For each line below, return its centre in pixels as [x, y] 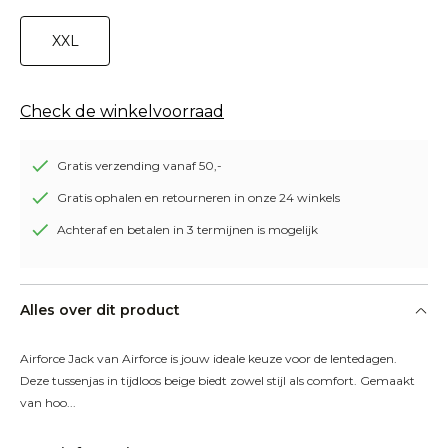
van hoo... [48, 402]
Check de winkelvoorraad [122, 111]
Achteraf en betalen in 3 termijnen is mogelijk [187, 229]
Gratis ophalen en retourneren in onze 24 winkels [198, 197]
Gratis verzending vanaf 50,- [139, 165]
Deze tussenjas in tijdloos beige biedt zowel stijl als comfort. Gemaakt [217, 380]
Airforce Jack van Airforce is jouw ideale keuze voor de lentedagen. [208, 358]
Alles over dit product [100, 310]
